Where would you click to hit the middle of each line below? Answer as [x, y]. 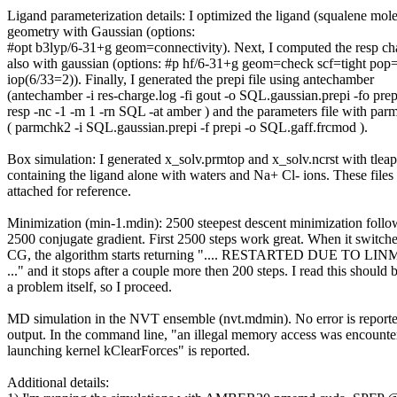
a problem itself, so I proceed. [90, 286]
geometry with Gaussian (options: [101, 31]
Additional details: [58, 382]
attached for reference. [69, 191]
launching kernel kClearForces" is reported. [128, 350]
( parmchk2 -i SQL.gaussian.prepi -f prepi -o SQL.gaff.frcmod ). [187, 127]
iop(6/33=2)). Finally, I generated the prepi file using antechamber [191, 79]
